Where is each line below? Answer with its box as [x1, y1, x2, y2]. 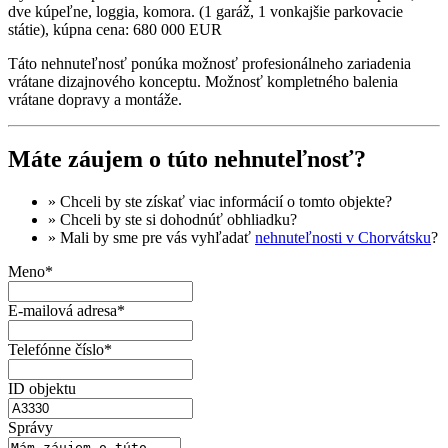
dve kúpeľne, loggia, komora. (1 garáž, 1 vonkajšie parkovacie [8, 2, 403, 20]
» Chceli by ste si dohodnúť [48, 211, 227, 229]
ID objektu [8, 380, 76, 398]
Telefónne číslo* [8, 341, 112, 359]
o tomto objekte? [283, 193, 392, 211]
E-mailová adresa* [8, 302, 125, 320]
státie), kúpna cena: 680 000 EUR [8, 20, 222, 38]
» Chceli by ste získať [48, 193, 189, 211]
